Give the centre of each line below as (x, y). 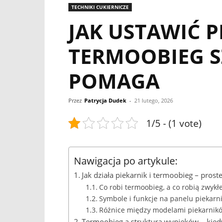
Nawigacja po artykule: (126, 160)
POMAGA (114, 81)
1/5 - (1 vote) (174, 123)
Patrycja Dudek (105, 100)
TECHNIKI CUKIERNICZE (100, 7)
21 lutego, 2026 (154, 100)
